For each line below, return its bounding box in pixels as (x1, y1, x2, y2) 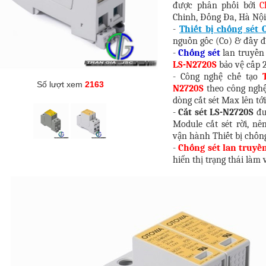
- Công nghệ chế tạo (173, 71, 262, 83)
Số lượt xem (37, 80, 85, 89)
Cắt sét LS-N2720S (178, 107, 256, 118)
